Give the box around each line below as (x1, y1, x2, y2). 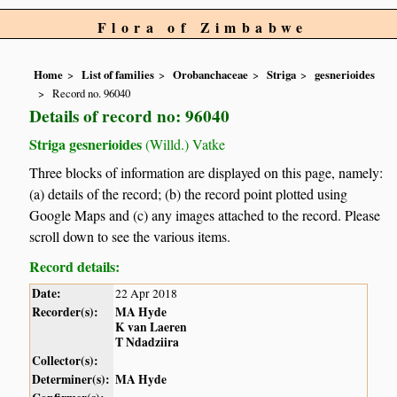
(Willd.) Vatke (142, 134, 226, 153)
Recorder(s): (32, 303, 99, 322)
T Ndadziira (115, 333, 180, 352)
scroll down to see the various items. (29, 227, 231, 246)
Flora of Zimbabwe (97, 17, 308, 37)
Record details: (29, 256, 121, 277)
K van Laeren (115, 318, 188, 337)
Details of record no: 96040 (29, 103, 230, 128)
